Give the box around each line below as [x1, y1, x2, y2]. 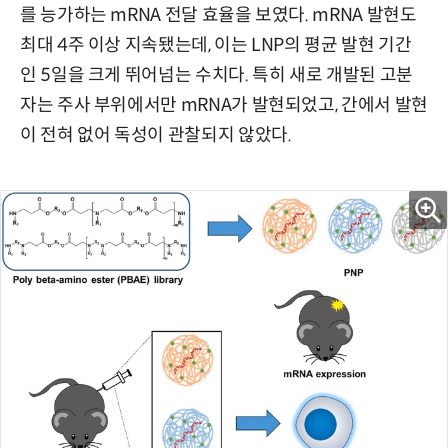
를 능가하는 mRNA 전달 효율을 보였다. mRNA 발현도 [20, 3, 417, 26]
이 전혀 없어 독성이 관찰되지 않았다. [20, 123, 292, 146]
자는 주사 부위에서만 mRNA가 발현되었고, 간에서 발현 [20, 93, 428, 116]
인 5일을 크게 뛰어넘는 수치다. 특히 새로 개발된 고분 [20, 63, 413, 86]
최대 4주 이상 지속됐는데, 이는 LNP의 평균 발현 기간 [20, 33, 412, 56]
